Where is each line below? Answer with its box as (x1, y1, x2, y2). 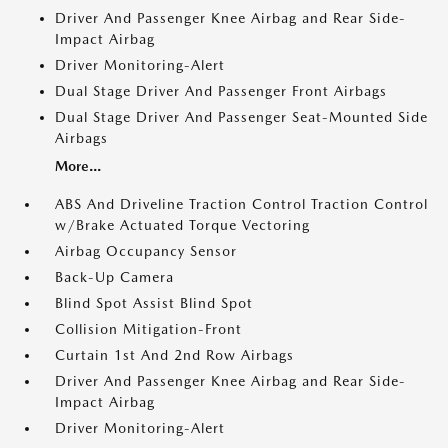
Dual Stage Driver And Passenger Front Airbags (55, 83, 387, 99)
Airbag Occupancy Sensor (55, 243, 237, 259)
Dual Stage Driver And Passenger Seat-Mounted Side (55, 109, 428, 125)
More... (55, 158, 101, 174)
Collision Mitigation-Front (55, 321, 242, 337)
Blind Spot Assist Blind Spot (55, 295, 253, 311)
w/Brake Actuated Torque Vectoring (55, 217, 310, 233)
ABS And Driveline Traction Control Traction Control (55, 196, 428, 212)
